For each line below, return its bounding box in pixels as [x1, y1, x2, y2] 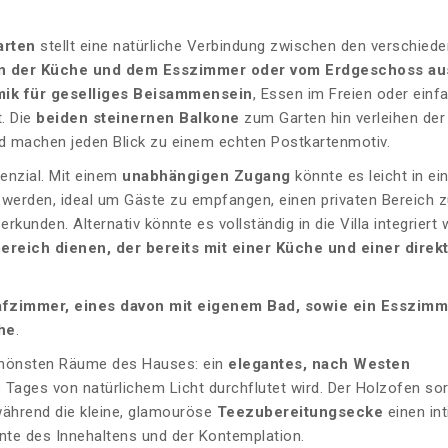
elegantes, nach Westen [228, 355, 410, 374]
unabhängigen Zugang [122, 167, 291, 186]
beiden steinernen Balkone [36, 109, 240, 128]
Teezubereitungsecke [216, 403, 383, 422]
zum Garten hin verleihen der [239, 109, 445, 128]
